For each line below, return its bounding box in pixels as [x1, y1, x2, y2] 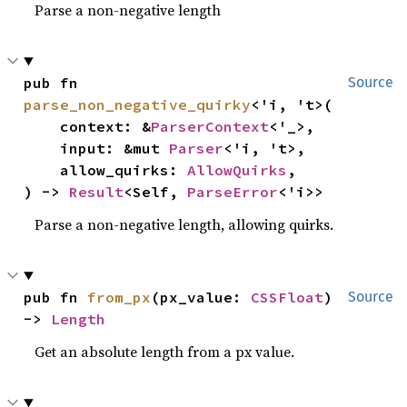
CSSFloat [251, 288, 324, 306]
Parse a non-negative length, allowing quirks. [35, 214, 334, 234]
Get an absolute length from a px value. [35, 342, 295, 362]
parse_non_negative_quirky [24, 95, 252, 114]
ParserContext [151, 117, 270, 135]
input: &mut [60, 139, 170, 157]
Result [69, 183, 124, 201]
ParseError [187, 183, 279, 201]
